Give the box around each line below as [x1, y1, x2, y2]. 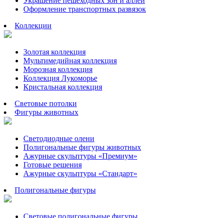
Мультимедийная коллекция [23, 56, 117, 65]
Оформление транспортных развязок [23, 5, 146, 13]
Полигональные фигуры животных [23, 143, 141, 151]
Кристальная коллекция [23, 83, 102, 91]
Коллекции [15, 21, 52, 30]
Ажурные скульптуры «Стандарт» [23, 169, 137, 178]
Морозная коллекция [23, 65, 92, 73]
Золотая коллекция [23, 48, 86, 56]
